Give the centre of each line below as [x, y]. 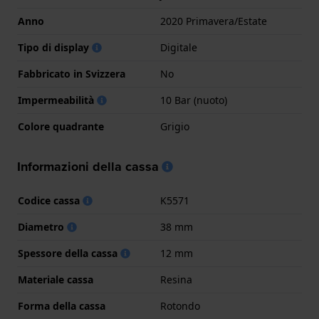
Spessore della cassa [69, 253]
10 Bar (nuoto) [194, 100]
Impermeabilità [57, 100]
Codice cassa [50, 201]
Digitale [179, 48]
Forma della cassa [62, 306]
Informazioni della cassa [88, 167]
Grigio [175, 127]
